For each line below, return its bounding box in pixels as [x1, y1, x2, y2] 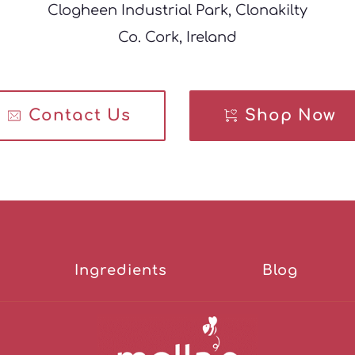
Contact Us [29, 106, 131, 125]
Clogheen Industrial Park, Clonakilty [47, 2, 307, 19]
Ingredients [74, 262, 167, 279]
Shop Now [245, 106, 342, 125]
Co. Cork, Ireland [117, 29, 237, 46]
